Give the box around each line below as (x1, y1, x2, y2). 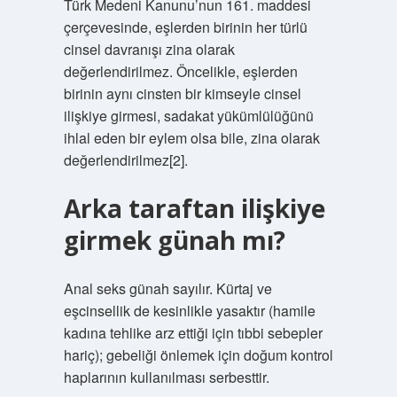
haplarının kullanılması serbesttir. (63, 367, 269, 387)
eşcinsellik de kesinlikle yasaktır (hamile (63, 300, 315, 321)
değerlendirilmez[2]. (63, 150, 188, 170)
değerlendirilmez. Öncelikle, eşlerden (63, 61, 298, 82)
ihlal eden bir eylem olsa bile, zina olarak (63, 128, 320, 148)
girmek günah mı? (63, 223, 285, 257)
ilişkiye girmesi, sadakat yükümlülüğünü (63, 105, 314, 126)
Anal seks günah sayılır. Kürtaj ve (63, 278, 272, 299)
